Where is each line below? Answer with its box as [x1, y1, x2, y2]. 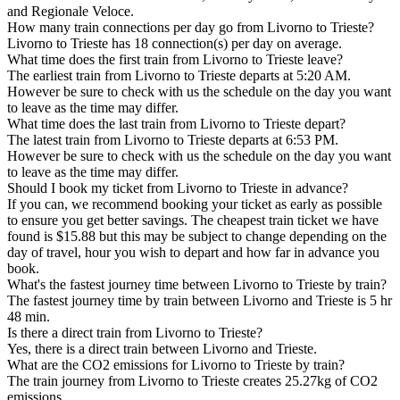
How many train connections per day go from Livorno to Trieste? [7, 20, 374, 36]
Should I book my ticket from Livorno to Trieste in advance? [7, 180, 348, 196]
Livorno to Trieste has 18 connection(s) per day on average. [7, 36, 342, 52]
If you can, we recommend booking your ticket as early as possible [7, 196, 382, 212]
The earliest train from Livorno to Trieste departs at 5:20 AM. [7, 68, 351, 84]
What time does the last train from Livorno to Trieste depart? [7, 116, 346, 132]
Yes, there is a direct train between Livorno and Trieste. [7, 341, 317, 357]
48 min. [7, 309, 50, 325]
